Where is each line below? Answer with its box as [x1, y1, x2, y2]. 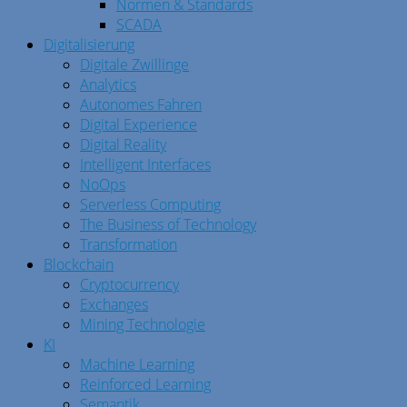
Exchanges [80, 294, 148, 315]
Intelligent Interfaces [80, 154, 211, 175]
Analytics [80, 74, 136, 95]
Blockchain [44, 254, 114, 275]
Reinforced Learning [80, 374, 211, 395]
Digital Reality [80, 134, 166, 155]
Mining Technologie [80, 314, 205, 335]
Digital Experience [80, 114, 197, 135]
